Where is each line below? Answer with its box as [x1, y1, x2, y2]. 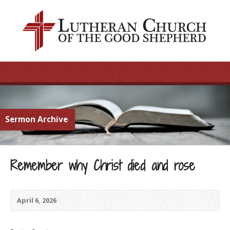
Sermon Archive [5, 113, 68, 125]
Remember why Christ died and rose [10, 156, 195, 175]
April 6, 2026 [17, 195, 56, 205]
